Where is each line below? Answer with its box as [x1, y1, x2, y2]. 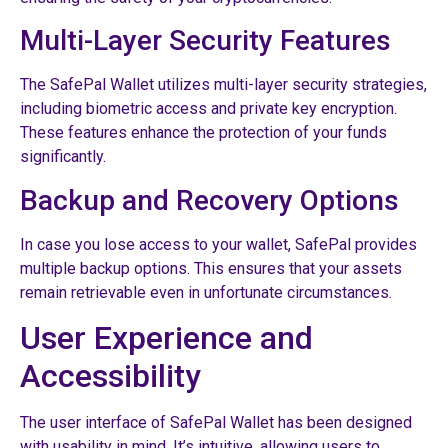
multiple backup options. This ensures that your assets [20, 258, 402, 278]
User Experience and [20, 318, 313, 357]
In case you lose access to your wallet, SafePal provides [20, 234, 417, 254]
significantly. [20, 147, 106, 167]
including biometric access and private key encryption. [20, 99, 397, 119]
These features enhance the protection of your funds [20, 123, 387, 143]
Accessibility [20, 356, 201, 395]
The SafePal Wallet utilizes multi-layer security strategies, [20, 75, 427, 95]
